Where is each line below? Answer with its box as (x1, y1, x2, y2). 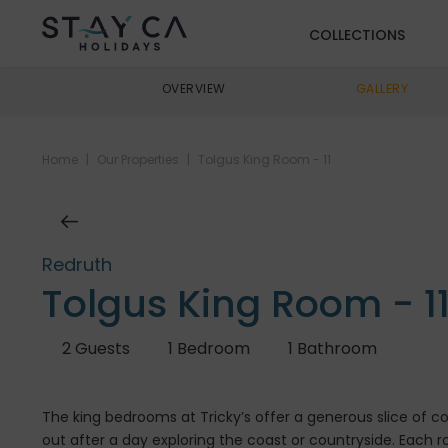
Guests (71, 337, 130, 360)
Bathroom (293, 337, 377, 360)
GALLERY (355, 80, 409, 97)
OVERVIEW (161, 80, 226, 97)
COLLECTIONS (309, 25, 405, 45)
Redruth (42, 252, 112, 277)
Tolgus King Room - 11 (198, 151, 331, 168)
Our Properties (97, 151, 179, 168)
